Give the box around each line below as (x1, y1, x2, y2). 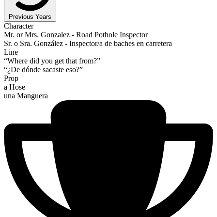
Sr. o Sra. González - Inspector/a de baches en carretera (4, 39, 172, 47)
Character (4, 21, 33, 30)
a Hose (4, 82, 25, 91)
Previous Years (9, 13, 51, 20)
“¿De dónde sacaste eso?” (4, 65, 83, 74)
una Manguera (4, 91, 48, 100)
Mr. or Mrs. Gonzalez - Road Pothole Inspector (4, 30, 148, 39)
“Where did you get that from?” (4, 56, 100, 65)
